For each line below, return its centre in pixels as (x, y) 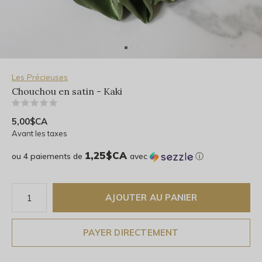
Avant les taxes (39, 133)
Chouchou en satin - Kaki (67, 91)
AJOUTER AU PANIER (151, 197)
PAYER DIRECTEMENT (131, 232)
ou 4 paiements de (48, 156)
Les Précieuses (40, 77)
